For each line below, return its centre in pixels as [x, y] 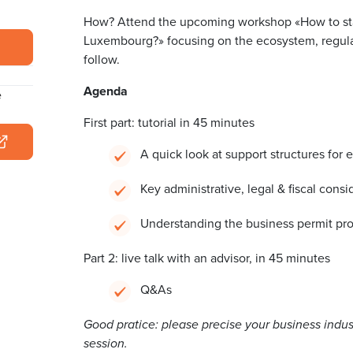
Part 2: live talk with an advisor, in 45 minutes [207, 258]
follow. [102, 59]
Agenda [106, 91]
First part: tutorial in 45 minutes [169, 123]
